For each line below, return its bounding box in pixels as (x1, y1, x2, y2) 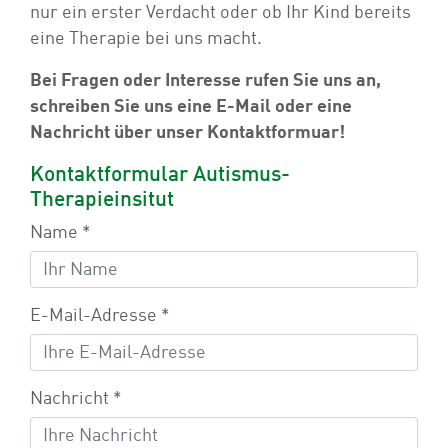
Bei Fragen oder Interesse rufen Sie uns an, (30, 72, 381, 90)
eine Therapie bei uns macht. (30, 30, 262, 48)
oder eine (271, 98, 352, 116)
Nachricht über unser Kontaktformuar (30, 124, 339, 142)
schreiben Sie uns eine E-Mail (30, 98, 271, 116)
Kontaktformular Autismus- (30, 164, 290, 186)
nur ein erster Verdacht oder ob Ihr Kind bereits (30, 4, 411, 22)
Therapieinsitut (30, 189, 174, 211)
